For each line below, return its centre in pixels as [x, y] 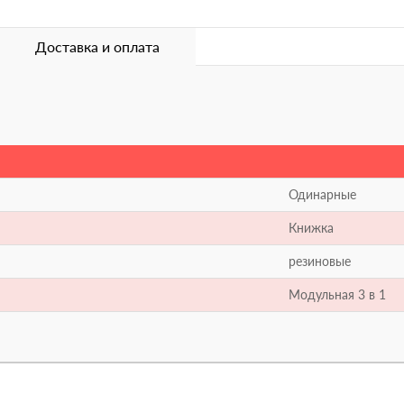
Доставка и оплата [97, 47]
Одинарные [322, 195]
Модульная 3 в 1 [337, 295]
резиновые [320, 262]
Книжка [311, 228]
